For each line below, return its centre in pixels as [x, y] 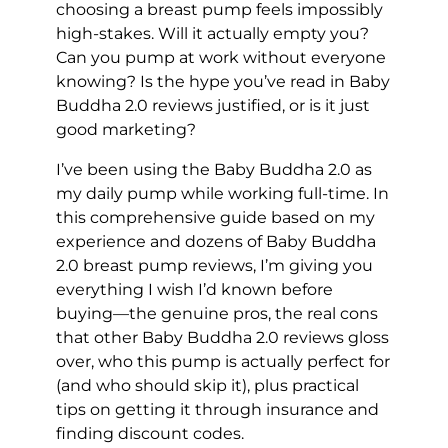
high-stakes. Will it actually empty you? [212, 33]
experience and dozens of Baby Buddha [216, 241]
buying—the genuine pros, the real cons [217, 313]
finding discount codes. [150, 433]
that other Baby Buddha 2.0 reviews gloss [222, 337]
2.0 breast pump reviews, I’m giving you [214, 265]
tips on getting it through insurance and [217, 409]
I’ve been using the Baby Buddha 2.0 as [214, 169]
